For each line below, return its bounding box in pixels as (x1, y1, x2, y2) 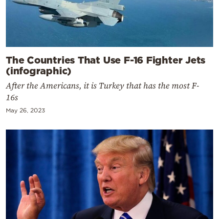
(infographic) (6, 65, 72, 76)
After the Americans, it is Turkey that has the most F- (6, 80, 199, 92)
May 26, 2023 (6, 107, 45, 114)
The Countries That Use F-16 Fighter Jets (6, 54, 206, 66)
